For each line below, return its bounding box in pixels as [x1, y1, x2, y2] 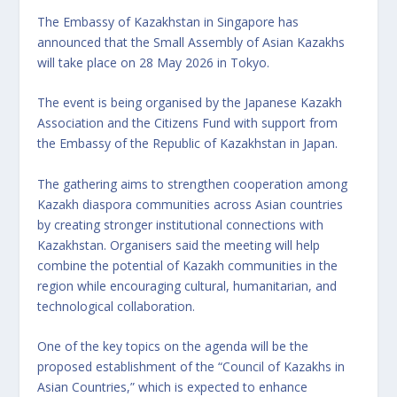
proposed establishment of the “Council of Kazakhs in [37, 358, 346, 376]
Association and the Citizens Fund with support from [37, 114, 339, 132]
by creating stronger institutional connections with [37, 215, 324, 233]
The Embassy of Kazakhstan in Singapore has [37, 13, 300, 31]
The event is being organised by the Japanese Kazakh [37, 94, 343, 112]
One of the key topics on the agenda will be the [37, 338, 309, 355]
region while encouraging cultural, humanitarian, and [37, 276, 338, 294]
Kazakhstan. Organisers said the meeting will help [37, 236, 321, 253]
